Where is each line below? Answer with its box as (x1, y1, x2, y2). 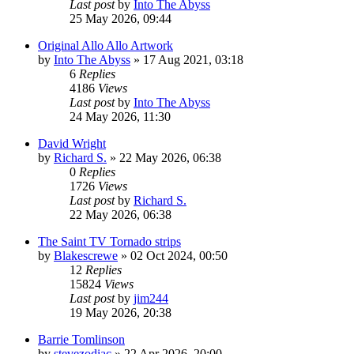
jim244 (134, 291, 168, 305)
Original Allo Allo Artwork (38, 38, 173, 52)
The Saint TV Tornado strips (38, 234, 181, 248)
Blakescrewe (54, 248, 118, 262)
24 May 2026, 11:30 (70, 109, 171, 123)
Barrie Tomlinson (38, 332, 125, 346)
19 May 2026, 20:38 (70, 305, 171, 319)
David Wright (38, 136, 106, 150)
